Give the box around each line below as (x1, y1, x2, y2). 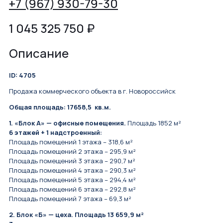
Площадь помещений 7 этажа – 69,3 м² (9, 194, 131, 203)
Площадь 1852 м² (126, 118, 181, 127)
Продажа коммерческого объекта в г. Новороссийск (9, 86, 176, 96)
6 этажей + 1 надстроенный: (9, 127, 102, 137)
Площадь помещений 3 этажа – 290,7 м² (9, 156, 135, 165)
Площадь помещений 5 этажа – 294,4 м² (9, 175, 136, 184)
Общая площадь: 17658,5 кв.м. (9, 102, 111, 111)
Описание (9, 44, 69, 61)
